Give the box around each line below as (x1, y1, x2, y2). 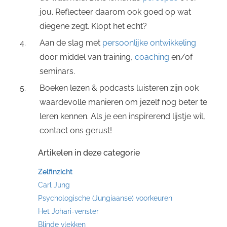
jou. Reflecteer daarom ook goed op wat (40, 7, 192, 17)
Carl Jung (38, 181, 70, 189)
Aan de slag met (40, 38, 103, 48)
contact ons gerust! (40, 126, 112, 135)
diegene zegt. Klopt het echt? (40, 21, 147, 31)
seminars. (40, 66, 75, 76)
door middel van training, (40, 52, 135, 62)
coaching (135, 52, 170, 62)
